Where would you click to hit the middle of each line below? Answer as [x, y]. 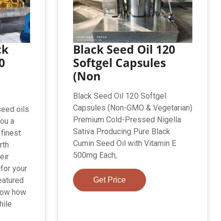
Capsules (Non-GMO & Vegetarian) [132, 108]
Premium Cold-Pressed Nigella [127, 120]
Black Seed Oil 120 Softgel [119, 96]
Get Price [109, 180]
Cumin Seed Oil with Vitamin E [124, 144]
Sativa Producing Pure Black [121, 132]
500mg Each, [95, 155]
